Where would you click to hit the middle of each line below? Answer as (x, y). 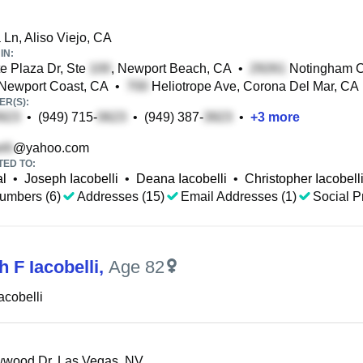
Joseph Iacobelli (71, 179)
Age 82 (137, 267)
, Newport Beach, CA (171, 68)
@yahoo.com (51, 148)
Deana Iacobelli (181, 179)
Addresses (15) (121, 196)
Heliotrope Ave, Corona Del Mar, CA (254, 86)
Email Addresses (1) (239, 196)
